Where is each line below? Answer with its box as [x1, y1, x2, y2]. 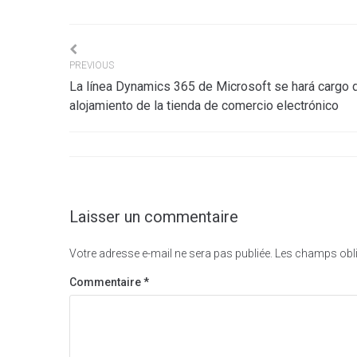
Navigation [69, 43, 222, 81]
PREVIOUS [69, 60, 114, 72]
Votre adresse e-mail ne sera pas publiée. [69, 247, 273, 261]
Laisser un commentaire [69, 207, 238, 227]
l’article [69, 132, 172, 171]
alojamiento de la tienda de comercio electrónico [69, 98, 339, 114]
